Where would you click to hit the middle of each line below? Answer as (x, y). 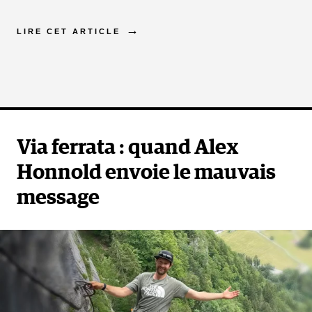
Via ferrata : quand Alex (127, 147)
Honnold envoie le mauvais (146, 172)
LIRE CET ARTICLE (69, 31)
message (58, 197)
